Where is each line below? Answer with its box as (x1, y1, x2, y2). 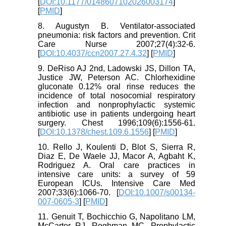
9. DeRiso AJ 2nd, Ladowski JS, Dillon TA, (38, 64, 195, 73)
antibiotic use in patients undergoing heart (38, 109, 195, 119)
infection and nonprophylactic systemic (38, 100, 195, 109)
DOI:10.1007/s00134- (118, 188, 195, 197)
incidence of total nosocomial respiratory (38, 91, 195, 100)
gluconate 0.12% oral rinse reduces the (38, 82, 195, 91)
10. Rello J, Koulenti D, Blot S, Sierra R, (38, 143, 195, 152)
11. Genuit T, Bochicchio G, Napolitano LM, (38, 212, 195, 221)
